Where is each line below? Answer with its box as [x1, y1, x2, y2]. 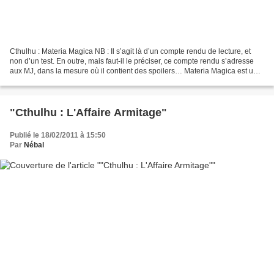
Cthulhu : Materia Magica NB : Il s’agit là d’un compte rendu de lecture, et [10, 46, 251, 56]
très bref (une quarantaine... [10, 76, 102, 85]
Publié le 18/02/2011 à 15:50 [10, 130, 106, 139]
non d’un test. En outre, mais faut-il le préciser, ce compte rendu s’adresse [10, 56, 254, 65]
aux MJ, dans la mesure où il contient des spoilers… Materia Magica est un [10, 66, 257, 75]
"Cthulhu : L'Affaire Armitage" [10, 106, 167, 119]
